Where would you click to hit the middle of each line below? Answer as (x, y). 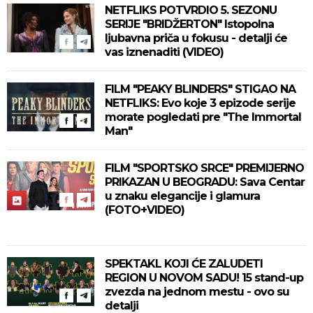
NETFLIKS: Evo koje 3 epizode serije (200, 103)
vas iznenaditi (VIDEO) (164, 52)
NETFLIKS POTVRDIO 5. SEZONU (191, 10)
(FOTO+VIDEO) (145, 210)
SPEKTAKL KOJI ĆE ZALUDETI (184, 264)
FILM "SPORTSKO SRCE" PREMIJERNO (204, 168)
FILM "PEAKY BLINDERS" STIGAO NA (200, 89)
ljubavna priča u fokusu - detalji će (196, 38)
